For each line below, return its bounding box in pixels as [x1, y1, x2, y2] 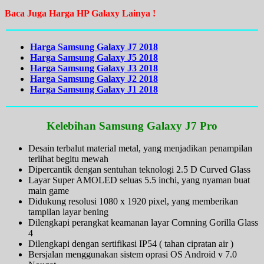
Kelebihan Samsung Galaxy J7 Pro [47, 119, 217, 132]
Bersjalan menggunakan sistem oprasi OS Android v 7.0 [28, 249, 237, 260]
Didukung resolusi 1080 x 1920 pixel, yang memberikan [28, 196, 238, 207]
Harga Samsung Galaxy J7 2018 [30, 42, 158, 52]
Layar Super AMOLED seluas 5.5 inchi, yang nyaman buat [28, 175, 250, 186]
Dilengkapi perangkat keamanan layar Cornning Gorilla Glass [28, 217, 258, 228]
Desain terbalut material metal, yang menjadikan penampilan [28, 143, 252, 154]
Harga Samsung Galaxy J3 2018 [30, 63, 158, 74]
